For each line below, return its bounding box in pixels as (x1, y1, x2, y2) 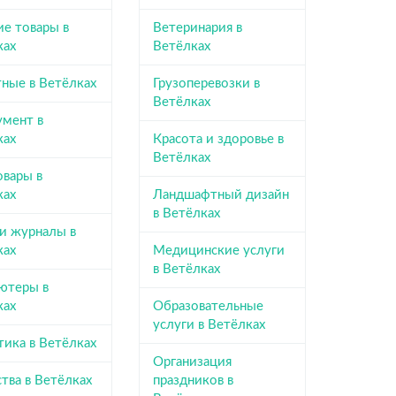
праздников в (152, 373, 233, 387)
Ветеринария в (152, 20, 242, 34)
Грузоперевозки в (152, 76, 260, 90)
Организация (152, 354, 232, 369)
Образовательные (152, 299, 263, 313)
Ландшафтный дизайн (152, 187, 289, 202)
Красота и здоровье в (152, 132, 284, 146)
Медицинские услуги (152, 243, 285, 257)
